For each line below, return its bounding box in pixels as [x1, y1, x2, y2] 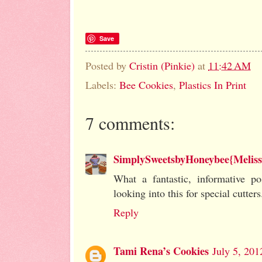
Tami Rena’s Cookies [113, 243, 209, 259]
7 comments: [85, 111, 175, 135]
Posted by [85, 58, 129, 73]
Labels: [85, 78, 119, 92]
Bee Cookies [119, 78, 173, 92]
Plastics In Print [179, 78, 246, 92]
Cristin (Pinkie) [129, 58, 195, 73]
